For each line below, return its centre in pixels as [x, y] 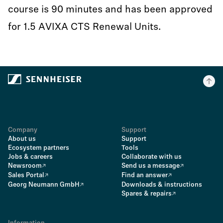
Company [23, 130]
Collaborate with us [152, 157]
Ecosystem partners [39, 148]
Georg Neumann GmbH [44, 185]
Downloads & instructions [162, 185]
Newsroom [25, 166]
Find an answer [145, 175]
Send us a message [151, 166]
